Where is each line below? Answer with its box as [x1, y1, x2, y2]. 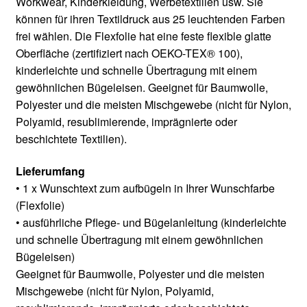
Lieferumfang [15, 163, 85, 180]
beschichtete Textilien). [15, 130, 127, 147]
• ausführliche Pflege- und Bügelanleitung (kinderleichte [15, 214, 286, 231]
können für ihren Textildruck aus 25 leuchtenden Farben [15, 10, 285, 27]
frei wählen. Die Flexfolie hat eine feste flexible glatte [15, 27, 271, 44]
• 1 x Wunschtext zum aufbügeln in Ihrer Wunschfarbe [15, 180, 275, 197]
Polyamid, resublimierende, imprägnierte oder [15, 113, 237, 130]
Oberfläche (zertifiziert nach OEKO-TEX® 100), [15, 45, 243, 61]
